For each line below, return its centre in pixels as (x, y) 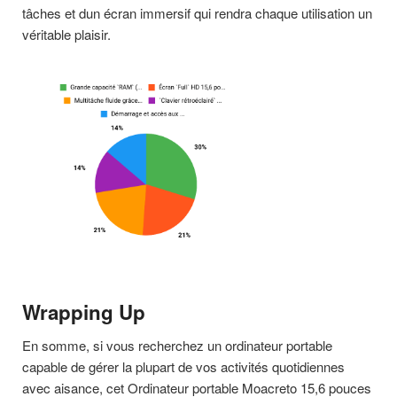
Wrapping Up (84, 311)
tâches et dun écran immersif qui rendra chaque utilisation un (197, 12)
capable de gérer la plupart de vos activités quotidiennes (183, 366)
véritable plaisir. (66, 34)
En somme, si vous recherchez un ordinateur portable (177, 345)
